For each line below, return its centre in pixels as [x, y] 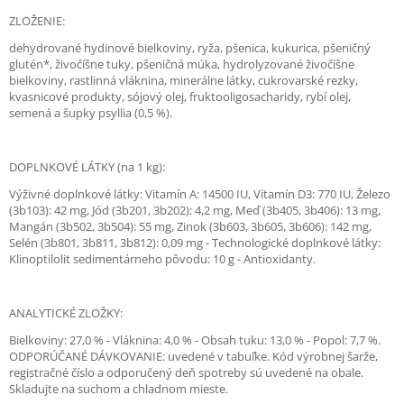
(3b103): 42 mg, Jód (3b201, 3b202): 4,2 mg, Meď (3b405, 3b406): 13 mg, [195, 210]
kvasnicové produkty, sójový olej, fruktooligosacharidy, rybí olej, [180, 96]
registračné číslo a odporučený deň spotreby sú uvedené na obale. [186, 372]
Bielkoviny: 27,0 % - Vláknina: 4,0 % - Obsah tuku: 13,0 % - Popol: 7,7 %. [195, 340]
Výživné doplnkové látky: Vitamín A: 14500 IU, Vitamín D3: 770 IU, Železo [200, 193]
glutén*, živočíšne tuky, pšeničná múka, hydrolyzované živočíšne [182, 64]
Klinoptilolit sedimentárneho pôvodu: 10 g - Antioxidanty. [162, 258]
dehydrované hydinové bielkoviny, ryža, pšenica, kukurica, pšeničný [190, 47]
